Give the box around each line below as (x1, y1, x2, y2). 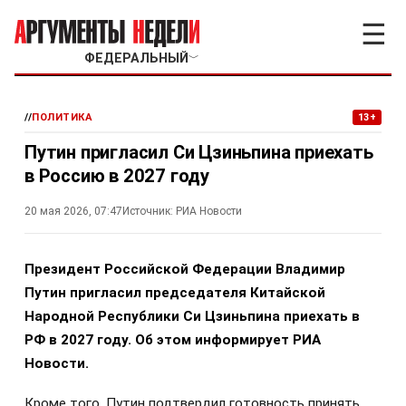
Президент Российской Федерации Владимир (24, 261, 345, 277)
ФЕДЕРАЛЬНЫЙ (83, 51, 188, 66)
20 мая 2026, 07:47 (24, 205, 122, 217)
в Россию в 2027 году (24, 165, 209, 187)
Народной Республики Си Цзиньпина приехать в (24, 308, 360, 324)
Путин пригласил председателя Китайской (24, 285, 325, 301)
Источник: (122, 205, 173, 217)
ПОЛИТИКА (32, 111, 93, 123)
